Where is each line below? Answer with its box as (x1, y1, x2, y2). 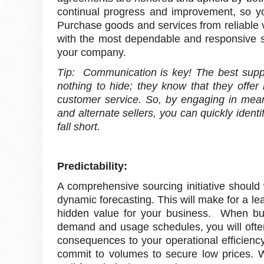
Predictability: (57, 160, 127, 172)
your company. (57, 46, 126, 58)
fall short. (57, 120, 100, 133)
